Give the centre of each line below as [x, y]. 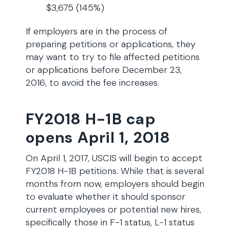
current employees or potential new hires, [113, 209]
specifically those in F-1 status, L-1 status [110, 222]
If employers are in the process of [97, 31]
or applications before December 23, [104, 70]
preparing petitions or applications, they [111, 44]
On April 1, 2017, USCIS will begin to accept [114, 158]
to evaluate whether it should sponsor [106, 197]
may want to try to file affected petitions [113, 57]
